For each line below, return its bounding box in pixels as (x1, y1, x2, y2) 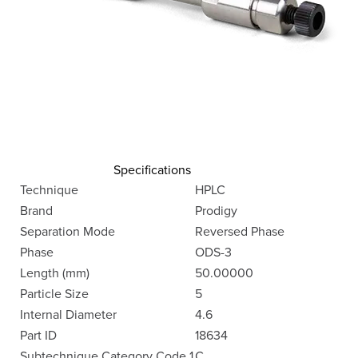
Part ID (20, 326, 57, 344)
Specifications (113, 161, 191, 178)
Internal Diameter (20, 305, 117, 323)
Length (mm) (20, 264, 89, 281)
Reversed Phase (195, 222, 284, 240)
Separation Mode (20, 222, 115, 240)
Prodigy (195, 201, 237, 219)
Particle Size (20, 284, 89, 302)
